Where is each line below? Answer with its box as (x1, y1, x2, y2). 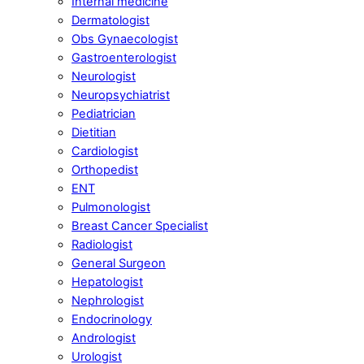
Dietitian (71, 125, 116, 141)
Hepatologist (71, 275, 143, 290)
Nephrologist (71, 293, 144, 309)
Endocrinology (71, 312, 152, 327)
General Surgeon (71, 256, 166, 271)
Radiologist (71, 237, 132, 253)
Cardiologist (71, 144, 138, 159)
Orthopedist (71, 162, 138, 178)
